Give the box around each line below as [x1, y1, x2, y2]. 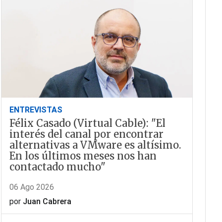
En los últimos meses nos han [9, 150, 157, 163]
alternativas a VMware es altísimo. [9, 139, 181, 152]
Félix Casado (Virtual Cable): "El [9, 117, 166, 130]
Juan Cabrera [22, 197, 71, 207]
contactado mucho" [9, 161, 106, 173]
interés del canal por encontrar [9, 128, 164, 141]
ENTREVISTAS [9, 105, 62, 115]
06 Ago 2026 [9, 182, 54, 192]
